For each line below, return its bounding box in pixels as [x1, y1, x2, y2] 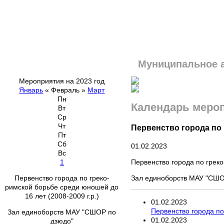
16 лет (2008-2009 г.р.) [25, 192, 99, 200]
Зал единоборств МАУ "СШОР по [7, 208, 116, 216]
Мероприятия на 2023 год [19, 77, 105, 85]
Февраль [51, 86, 80, 94]
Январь [19, 86, 43, 94]
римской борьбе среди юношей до [5, 183, 119, 191]
